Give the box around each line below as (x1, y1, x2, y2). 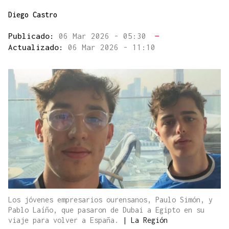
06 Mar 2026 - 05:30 (59, 31, 151, 41)
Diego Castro (8, 10, 57, 19)
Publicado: (8, 31, 59, 41)
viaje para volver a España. (8, 216, 123, 225)
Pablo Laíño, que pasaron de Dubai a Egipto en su (8, 205, 204, 215)
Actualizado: (8, 42, 68, 52)
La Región (131, 216, 168, 225)
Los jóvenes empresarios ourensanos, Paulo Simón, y (8, 195, 213, 204)
